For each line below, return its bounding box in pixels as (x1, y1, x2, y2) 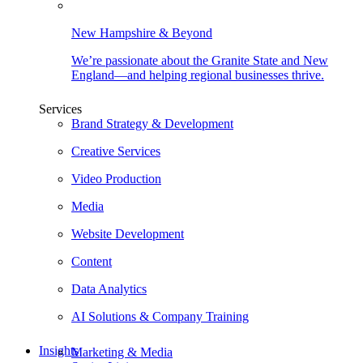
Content (71, 254, 112, 268)
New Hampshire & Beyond (71, 25, 212, 40)
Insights (39, 343, 79, 357)
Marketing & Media (71, 344, 173, 359)
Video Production (71, 171, 161, 186)
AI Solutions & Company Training (71, 309, 249, 323)
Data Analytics (71, 281, 147, 296)
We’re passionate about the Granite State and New (71, 53, 328, 67)
